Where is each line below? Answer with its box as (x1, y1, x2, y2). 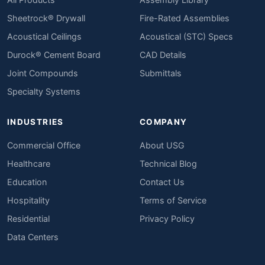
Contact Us (140, 176, 185, 187)
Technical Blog (140, 158, 197, 169)
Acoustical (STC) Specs (140, 31, 233, 41)
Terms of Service (140, 195, 206, 205)
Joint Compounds (7, 67, 78, 78)
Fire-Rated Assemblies (140, 12, 230, 23)
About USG (140, 140, 185, 150)
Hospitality (7, 195, 50, 205)
